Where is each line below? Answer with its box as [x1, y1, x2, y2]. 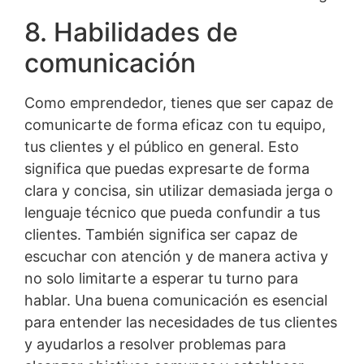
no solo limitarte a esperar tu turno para [24, 269, 298, 287]
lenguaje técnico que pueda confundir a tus [24, 203, 320, 221]
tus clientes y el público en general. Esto [24, 137, 299, 155]
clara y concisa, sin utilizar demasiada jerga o [24, 181, 333, 199]
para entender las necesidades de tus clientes [24, 313, 337, 331]
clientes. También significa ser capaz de [24, 225, 297, 243]
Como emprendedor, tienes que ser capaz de [24, 93, 333, 111]
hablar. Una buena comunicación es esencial [24, 291, 327, 309]
